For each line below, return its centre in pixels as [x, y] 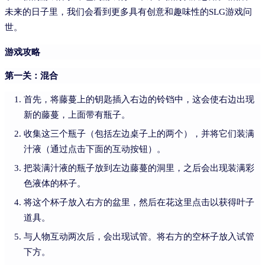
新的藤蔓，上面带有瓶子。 [77, 114]
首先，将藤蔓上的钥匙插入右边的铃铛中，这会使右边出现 [139, 99]
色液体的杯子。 [55, 183]
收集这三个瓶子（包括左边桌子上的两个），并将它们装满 [139, 133]
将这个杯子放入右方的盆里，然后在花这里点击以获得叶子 [139, 202]
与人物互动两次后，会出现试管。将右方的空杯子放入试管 [139, 236]
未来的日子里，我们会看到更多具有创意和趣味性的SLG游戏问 [128, 12]
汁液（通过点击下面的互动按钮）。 [95, 149]
